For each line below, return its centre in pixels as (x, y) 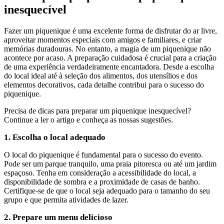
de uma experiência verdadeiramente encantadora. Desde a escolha (109, 66)
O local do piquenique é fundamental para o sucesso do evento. (103, 154)
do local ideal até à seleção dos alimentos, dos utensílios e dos (101, 75)
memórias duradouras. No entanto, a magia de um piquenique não (107, 48)
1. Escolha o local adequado (55, 137)
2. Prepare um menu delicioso (58, 217)
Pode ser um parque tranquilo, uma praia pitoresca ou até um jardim (110, 163)
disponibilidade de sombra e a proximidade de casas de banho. (102, 181)
